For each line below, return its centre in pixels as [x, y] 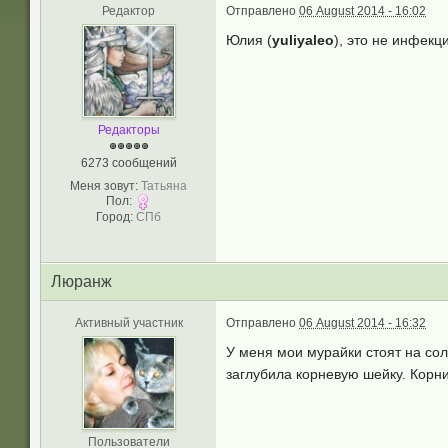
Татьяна [164, 186]
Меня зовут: [104, 186]
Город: [114, 217]
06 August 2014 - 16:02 [362, 11]
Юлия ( [249, 40]
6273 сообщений [128, 163]
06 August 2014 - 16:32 [362, 323]
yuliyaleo [303, 40]
